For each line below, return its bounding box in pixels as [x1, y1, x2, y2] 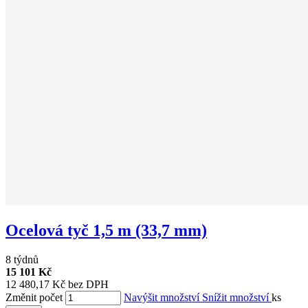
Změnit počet [5, 291, 63, 303]
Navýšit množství [124, 291, 202, 303]
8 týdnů [5, 253, 38, 265]
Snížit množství [202, 291, 272, 303]
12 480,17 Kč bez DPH [5, 278, 109, 290]
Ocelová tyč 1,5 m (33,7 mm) [5, 221, 207, 240]
